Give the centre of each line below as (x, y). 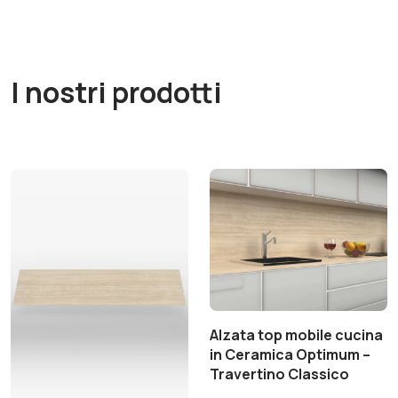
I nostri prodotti (116, 92)
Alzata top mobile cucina (296, 335)
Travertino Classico (279, 374)
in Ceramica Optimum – (290, 354)
